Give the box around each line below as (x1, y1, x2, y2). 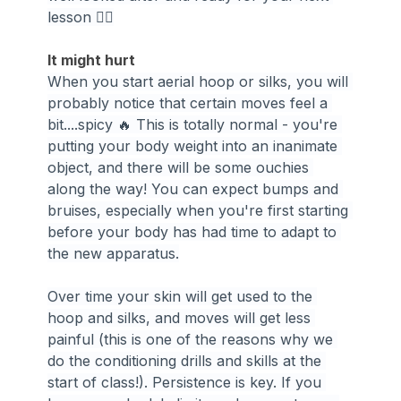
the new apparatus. (47, 243, 180, 262)
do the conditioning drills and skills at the (47, 351, 327, 370)
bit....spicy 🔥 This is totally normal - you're (47, 115, 343, 133)
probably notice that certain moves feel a (47, 93, 333, 112)
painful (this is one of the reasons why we (47, 329, 338, 348)
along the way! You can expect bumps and (47, 179, 344, 198)
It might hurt (47, 50, 136, 69)
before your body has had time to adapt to (47, 222, 342, 241)
